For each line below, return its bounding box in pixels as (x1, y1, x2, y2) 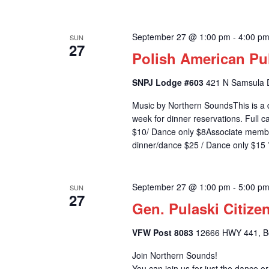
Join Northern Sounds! (131, 249, 217, 262)
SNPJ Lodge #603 (131, 76, 206, 89)
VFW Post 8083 (131, 226, 196, 239)
